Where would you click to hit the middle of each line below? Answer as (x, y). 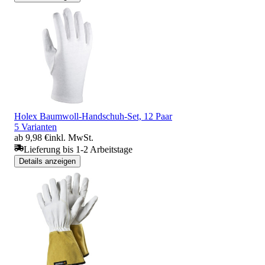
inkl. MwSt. (71, 137)
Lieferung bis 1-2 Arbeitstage (78, 149)
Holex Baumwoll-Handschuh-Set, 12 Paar (93, 116)
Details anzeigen (47, 161)
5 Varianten (35, 127)
